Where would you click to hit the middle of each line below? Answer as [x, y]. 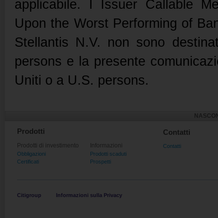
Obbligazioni [31, 154]
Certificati [28, 162]
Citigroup [29, 195]
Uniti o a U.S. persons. [82, 80]
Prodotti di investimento [48, 145]
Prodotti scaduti [108, 154]
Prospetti [100, 162]
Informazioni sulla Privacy [89, 195]
